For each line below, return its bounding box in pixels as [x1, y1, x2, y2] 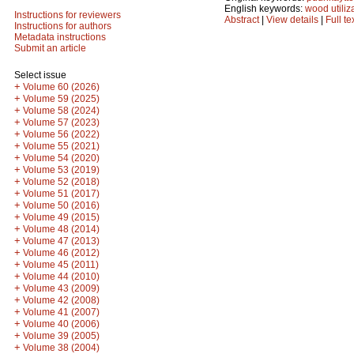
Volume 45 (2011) [23, 259, 99, 270]
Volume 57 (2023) [23, 117, 100, 128]
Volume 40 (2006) [23, 318, 100, 330]
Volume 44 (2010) [23, 271, 100, 282]
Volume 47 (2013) [23, 235, 100, 247]
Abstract [224, 13, 259, 25]
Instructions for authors [14, 21, 111, 32]
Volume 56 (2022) [23, 129, 100, 140]
